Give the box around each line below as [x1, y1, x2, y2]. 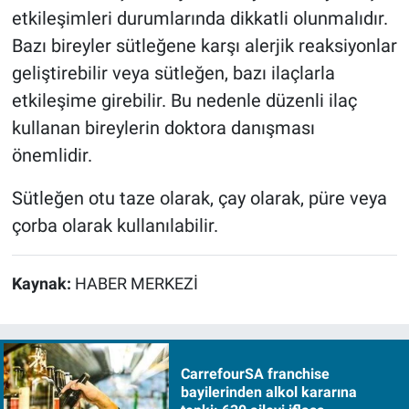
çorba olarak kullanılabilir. [11, 215, 218, 237]
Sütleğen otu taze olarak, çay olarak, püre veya [11, 187, 387, 210]
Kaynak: [11, 275, 75, 294]
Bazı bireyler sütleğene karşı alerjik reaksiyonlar [11, 35, 397, 58]
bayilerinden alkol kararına [180, 383, 357, 402]
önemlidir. [11, 144, 92, 167]
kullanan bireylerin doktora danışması [11, 117, 315, 140]
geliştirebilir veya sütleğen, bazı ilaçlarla [11, 62, 335, 85]
